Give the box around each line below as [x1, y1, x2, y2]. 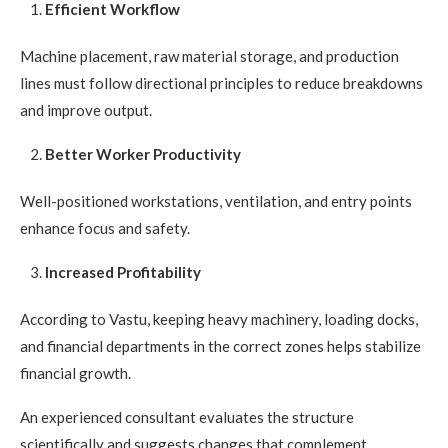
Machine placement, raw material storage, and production [20, 47, 399, 66]
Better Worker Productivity [45, 145, 241, 164]
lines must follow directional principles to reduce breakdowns [20, 74, 423, 93]
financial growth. [20, 364, 131, 383]
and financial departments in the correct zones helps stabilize [20, 337, 421, 356]
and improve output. [20, 101, 152, 120]
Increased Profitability [45, 263, 201, 282]
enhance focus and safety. [20, 219, 190, 238]
